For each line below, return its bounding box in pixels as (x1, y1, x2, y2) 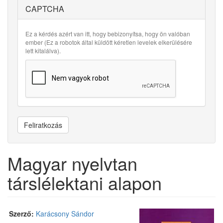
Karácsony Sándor (36, 209, 94, 219)
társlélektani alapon (7, 170, 162, 195)
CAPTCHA (25, 3, 64, 14)
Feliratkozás (24, 120, 62, 130)
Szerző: (9, 209, 36, 219)
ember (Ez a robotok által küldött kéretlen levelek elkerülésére (25, 38, 192, 46)
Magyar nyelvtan (7, 150, 137, 176)
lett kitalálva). (25, 46, 61, 55)
